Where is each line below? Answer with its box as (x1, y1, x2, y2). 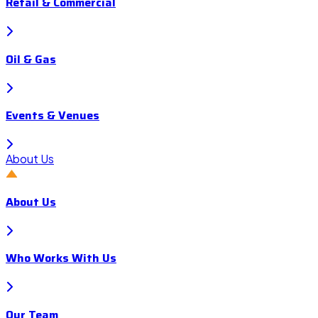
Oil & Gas (6, 50, 56, 68)
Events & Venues (6, 106, 99, 125)
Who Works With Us (6, 249, 116, 268)
